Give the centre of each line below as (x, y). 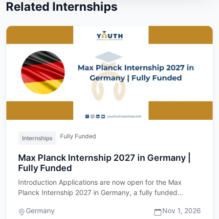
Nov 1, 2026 (182, 210)
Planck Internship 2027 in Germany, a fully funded (98, 192)
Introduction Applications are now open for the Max (100, 182)
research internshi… (49, 202)
